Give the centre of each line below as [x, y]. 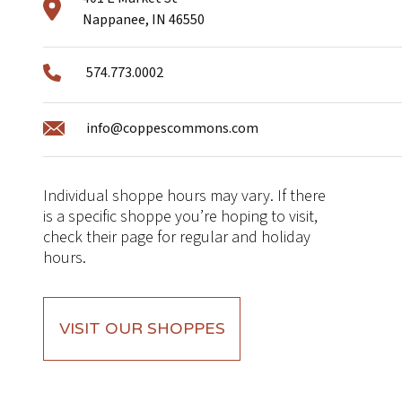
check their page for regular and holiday [177, 238]
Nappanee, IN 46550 [144, 19]
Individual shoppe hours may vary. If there [184, 197]
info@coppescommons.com [172, 128]
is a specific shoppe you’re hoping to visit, [180, 217]
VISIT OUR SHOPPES [142, 329]
